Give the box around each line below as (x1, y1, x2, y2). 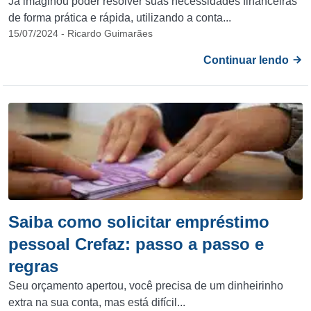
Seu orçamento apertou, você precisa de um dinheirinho (8, 280, 283, 292)
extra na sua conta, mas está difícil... (8, 296, 185, 308)
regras (8, 257, 58, 276)
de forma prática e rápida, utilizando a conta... (8, 12, 231, 24)
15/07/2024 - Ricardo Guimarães (8, 28, 153, 39)
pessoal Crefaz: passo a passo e (8, 235, 264, 253)
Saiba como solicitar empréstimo (8, 212, 269, 231)
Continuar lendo (203, 54, 292, 66)
